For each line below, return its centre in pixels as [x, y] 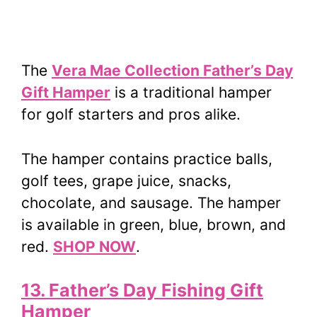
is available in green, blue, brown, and [154, 224]
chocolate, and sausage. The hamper [151, 202]
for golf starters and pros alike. [131, 115]
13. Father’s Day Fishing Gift [142, 290]
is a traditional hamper [191, 93]
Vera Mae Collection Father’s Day [172, 71]
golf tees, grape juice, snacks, [126, 180]
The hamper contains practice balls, [147, 158]
